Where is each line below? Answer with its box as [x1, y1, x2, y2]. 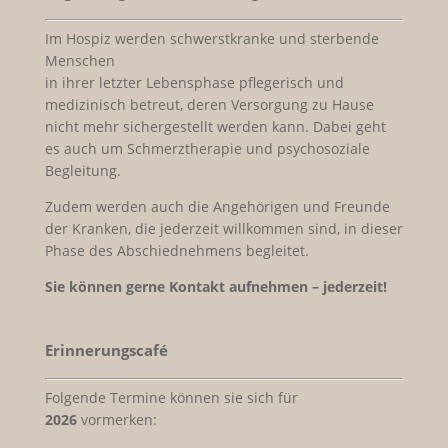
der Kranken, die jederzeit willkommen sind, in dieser [44, 218, 403, 238]
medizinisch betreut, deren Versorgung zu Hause [44, 94, 374, 114]
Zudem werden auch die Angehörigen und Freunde [44, 196, 390, 216]
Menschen [44, 50, 115, 70]
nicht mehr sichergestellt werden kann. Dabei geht [44, 116, 386, 136]
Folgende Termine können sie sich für [44, 387, 298, 407]
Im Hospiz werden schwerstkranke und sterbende [44, 28, 379, 48]
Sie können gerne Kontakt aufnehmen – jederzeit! [44, 276, 387, 296]
